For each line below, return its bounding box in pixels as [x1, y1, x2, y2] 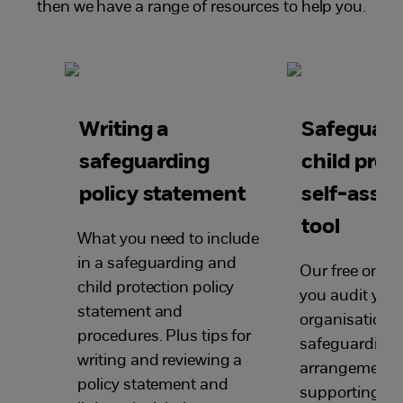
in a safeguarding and [77, 255, 237, 273]
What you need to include [77, 230, 260, 248]
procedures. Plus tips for [77, 327, 252, 345]
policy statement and [77, 376, 228, 394]
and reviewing [126, 352, 230, 370]
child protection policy [77, 279, 235, 297]
